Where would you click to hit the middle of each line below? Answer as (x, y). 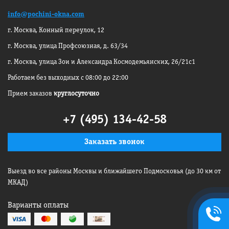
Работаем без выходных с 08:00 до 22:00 (68, 78)
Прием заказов (31, 94)
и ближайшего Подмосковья (140, 171)
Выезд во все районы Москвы (52, 171)
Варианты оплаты (38, 205)
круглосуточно (76, 94)
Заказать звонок (114, 142)
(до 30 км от (202, 171)
